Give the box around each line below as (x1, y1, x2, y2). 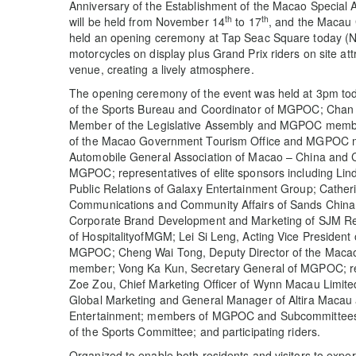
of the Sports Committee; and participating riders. (69, 323, 321, 340)
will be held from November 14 (69, 14, 225, 30)
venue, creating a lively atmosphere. (69, 61, 254, 78)
